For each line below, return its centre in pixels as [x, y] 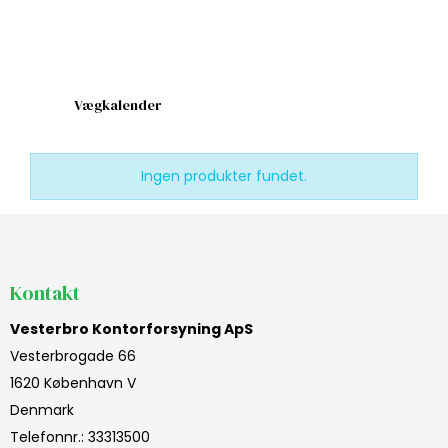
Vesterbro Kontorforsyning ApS [131, 329]
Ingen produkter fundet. [224, 175]
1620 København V [73, 383]
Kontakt [45, 292]
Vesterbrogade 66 [73, 356]
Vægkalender [117, 104]
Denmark [42, 410]
